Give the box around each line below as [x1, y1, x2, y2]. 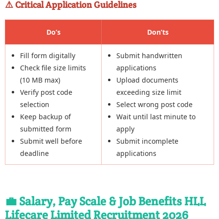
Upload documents [116, 75, 178, 85]
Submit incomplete [116, 136, 178, 146]
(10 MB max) [20, 75, 60, 85]
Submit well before [20, 136, 82, 146]
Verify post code [20, 87, 72, 97]
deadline [20, 148, 49, 158]
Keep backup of [20, 111, 71, 121]
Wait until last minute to [116, 111, 196, 121]
